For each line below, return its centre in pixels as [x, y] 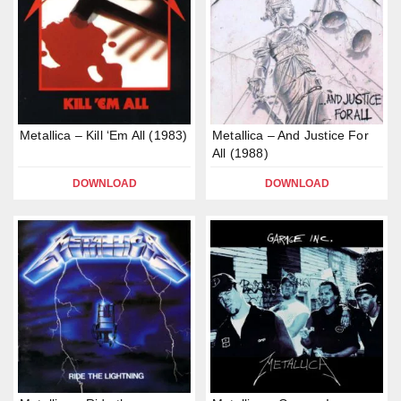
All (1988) [240, 153]
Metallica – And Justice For [290, 135]
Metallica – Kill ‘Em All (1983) [104, 135]
